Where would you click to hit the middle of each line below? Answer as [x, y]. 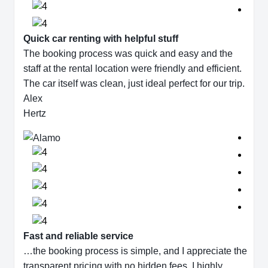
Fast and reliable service [78, 236]
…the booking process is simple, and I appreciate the [135, 251]
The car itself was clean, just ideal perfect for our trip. [134, 84]
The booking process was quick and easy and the [128, 54]
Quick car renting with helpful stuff [101, 39]
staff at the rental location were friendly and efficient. [133, 69]
